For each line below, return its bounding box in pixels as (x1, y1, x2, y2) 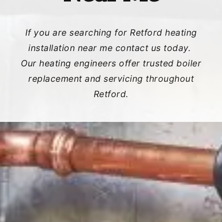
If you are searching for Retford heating (25, 27, 197, 38)
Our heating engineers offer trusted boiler (21, 58, 201, 68)
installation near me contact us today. (28, 43, 194, 53)
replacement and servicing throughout (28, 73, 194, 84)
